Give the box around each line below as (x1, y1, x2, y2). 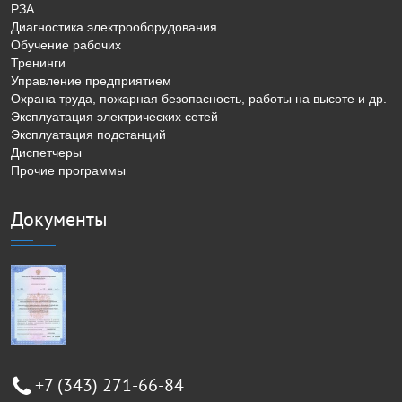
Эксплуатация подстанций (11, 127, 166, 142)
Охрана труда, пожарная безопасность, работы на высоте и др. (11, 91, 387, 106)
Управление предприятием (11, 73, 171, 88)
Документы (11, 205, 108, 232)
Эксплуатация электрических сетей (11, 109, 218, 124)
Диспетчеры (11, 144, 82, 160)
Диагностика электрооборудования (11, 19, 217, 34)
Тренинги (11, 55, 66, 70)
